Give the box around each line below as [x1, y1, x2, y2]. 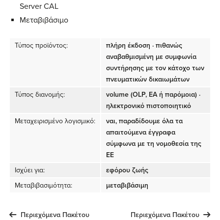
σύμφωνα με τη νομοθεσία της [106, 139, 201, 148]
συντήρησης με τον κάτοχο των [106, 64, 204, 73]
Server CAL [20, 1, 58, 12]
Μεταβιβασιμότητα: [15, 181, 72, 190]
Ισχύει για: [15, 166, 45, 175]
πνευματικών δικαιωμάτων [106, 75, 190, 84]
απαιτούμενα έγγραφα [106, 128, 175, 137]
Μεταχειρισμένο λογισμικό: [15, 117, 95, 126]
